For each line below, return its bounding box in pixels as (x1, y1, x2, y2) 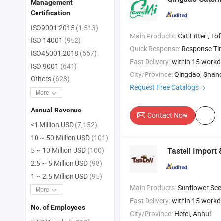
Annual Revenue (31, 106, 82, 114)
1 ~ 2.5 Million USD (31, 171, 89, 181)
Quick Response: (130, 44, 180, 54)
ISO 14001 (31, 36, 64, 45)
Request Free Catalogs (130, 82, 200, 92)
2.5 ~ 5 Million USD (31, 158, 89, 168)
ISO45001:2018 (31, 48, 80, 58)
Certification (31, 9, 70, 17)
